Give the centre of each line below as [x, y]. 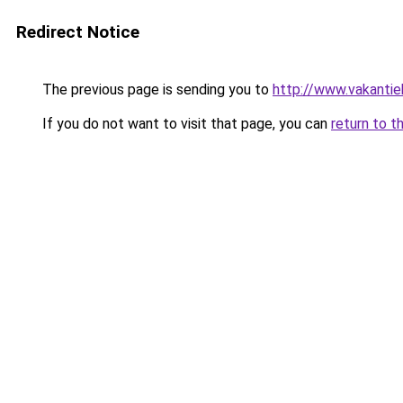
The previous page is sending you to [156, 90]
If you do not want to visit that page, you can [185, 124]
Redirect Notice [78, 32]
